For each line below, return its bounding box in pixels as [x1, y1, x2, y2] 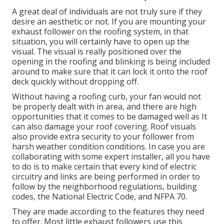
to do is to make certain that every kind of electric [12, 161, 196, 172]
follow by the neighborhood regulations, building [12, 181, 197, 192]
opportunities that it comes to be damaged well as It [12, 111, 207, 122]
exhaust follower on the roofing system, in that [12, 26, 188, 37]
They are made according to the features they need [12, 206, 204, 217]
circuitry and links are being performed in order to [12, 171, 200, 182]
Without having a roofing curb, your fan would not [12, 91, 201, 102]
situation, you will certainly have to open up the [12, 36, 189, 47]
